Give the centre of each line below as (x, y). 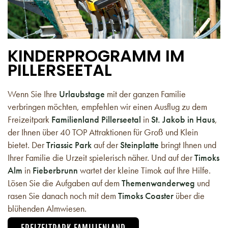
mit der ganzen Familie (145, 94)
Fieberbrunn (56, 170)
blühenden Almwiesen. (47, 209)
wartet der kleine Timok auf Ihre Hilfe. (145, 170)
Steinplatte (140, 145)
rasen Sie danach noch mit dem (63, 196)
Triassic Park (69, 145)
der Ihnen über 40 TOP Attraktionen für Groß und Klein (103, 132)
